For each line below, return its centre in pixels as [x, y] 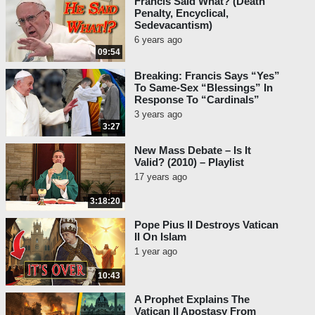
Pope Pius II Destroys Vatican [206, 225]
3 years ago [158, 115]
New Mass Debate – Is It [193, 150]
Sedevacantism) [173, 25]
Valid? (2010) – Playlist [189, 162]
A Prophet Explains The [192, 300]
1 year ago [156, 252]
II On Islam [160, 237]
